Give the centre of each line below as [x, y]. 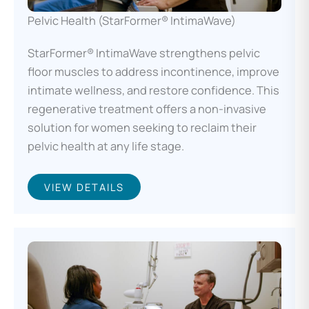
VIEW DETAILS [84, 187]
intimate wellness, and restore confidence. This [153, 90]
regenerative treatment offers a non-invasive [147, 109]
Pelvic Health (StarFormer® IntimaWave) [132, 20]
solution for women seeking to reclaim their [142, 127]
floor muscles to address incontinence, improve [153, 71]
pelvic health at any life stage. [106, 146]
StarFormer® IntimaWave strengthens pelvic [144, 53]
